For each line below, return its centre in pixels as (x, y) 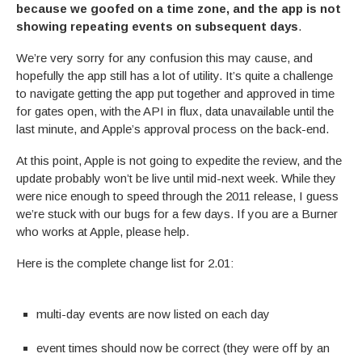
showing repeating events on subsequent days (157, 26)
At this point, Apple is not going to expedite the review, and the (179, 160)
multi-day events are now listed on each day (153, 314)
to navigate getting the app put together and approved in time (175, 93)
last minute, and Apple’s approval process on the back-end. (173, 128)
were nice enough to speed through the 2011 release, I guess (177, 196)
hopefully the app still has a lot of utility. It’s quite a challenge (175, 75)
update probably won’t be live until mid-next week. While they (176, 178)
